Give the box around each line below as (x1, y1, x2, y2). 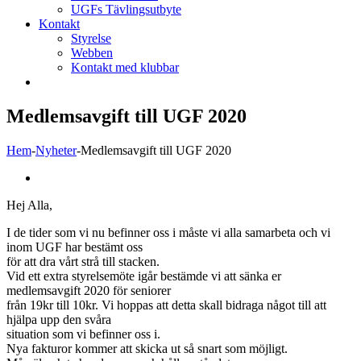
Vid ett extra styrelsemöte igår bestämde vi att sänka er (6, 268, 281, 283)
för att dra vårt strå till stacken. (6, 254, 160, 268)
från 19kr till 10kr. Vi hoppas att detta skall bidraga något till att (6, 297, 326, 312)
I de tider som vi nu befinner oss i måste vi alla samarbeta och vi (6, 225, 330, 239)
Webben (71, 46, 113, 60)
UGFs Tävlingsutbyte (71, 2, 181, 16)
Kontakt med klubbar (71, 60, 179, 74)
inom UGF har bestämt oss (6, 239, 143, 254)
